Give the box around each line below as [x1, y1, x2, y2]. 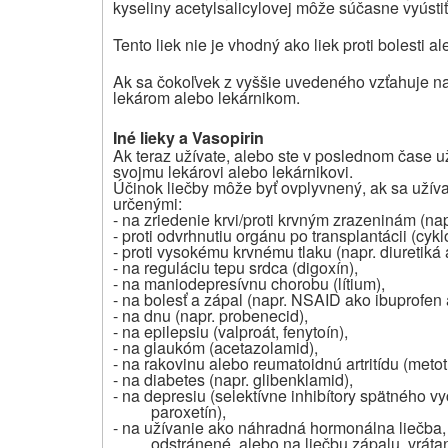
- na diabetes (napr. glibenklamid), [113, 367, 353, 391]
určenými [113, 191, 178, 215]
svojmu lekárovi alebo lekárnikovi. [113, 159, 353, 183]
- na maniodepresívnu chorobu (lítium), [113, 271, 385, 295]
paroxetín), [150, 399, 226, 423]
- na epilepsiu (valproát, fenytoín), [113, 319, 348, 343]
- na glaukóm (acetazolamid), [113, 335, 318, 359]
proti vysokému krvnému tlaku [122, 239, 332, 263]
